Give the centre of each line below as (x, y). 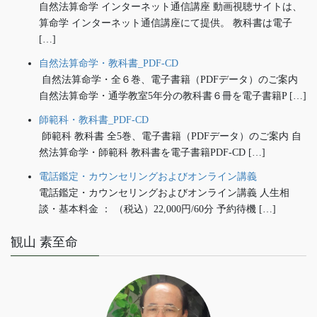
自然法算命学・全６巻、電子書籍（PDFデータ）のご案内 (168, 79)
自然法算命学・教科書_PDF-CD (109, 63)
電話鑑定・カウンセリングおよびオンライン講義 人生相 (164, 193)
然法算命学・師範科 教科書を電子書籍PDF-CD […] (152, 152)
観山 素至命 (44, 242)
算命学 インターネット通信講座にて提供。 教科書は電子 (166, 23)
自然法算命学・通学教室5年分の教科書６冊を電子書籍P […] (173, 96)
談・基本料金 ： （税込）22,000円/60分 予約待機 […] (157, 209)
